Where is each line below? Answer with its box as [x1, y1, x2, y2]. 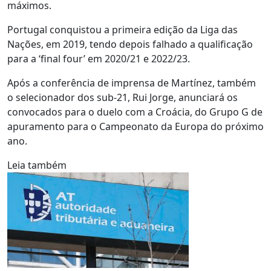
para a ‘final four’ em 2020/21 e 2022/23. [7, 52, 190, 65]
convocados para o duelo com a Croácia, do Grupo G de [7, 105, 263, 119]
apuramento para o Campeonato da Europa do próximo [7, 120, 264, 133]
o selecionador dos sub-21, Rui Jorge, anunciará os [7, 91, 238, 104]
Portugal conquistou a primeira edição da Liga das [7, 23, 238, 36]
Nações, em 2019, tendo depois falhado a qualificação [7, 38, 253, 51]
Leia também [7, 158, 67, 172]
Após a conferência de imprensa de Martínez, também [7, 76, 256, 90]
